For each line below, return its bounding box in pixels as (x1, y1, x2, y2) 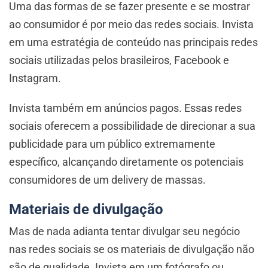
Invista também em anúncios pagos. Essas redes (9, 101, 242, 114)
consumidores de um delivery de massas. (9, 173, 208, 186)
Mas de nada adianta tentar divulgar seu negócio (9, 224, 240, 237)
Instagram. (9, 71, 63, 84)
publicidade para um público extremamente (9, 137, 215, 150)
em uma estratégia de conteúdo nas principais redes (9, 35, 258, 48)
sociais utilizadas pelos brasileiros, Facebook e (9, 53, 229, 66)
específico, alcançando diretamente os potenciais (9, 155, 243, 168)
